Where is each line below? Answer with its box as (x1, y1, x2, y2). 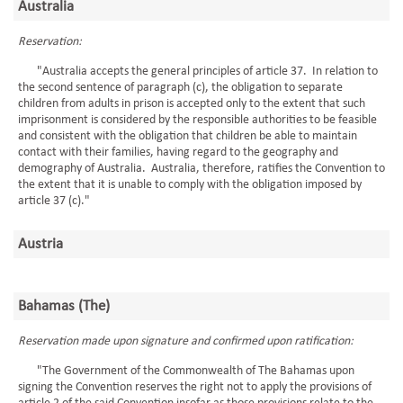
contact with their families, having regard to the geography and (18, 146, 338, 159)
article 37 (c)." (18, 194, 90, 208)
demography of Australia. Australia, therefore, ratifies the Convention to (18, 162, 385, 175)
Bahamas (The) (18, 299, 110, 314)
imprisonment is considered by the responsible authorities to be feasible (18, 113, 377, 127)
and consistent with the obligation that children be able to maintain (18, 130, 357, 143)
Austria (18, 237, 63, 252)
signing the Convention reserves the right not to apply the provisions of (18, 381, 372, 394)
